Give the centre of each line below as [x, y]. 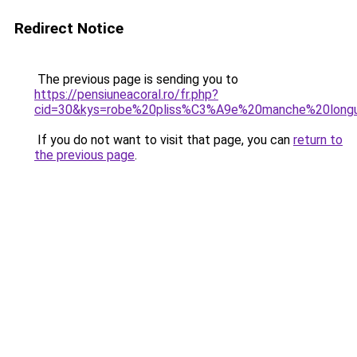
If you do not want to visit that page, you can [164, 140]
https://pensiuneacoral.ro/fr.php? [126, 94]
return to [318, 140]
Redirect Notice [69, 28]
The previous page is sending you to [136, 79]
